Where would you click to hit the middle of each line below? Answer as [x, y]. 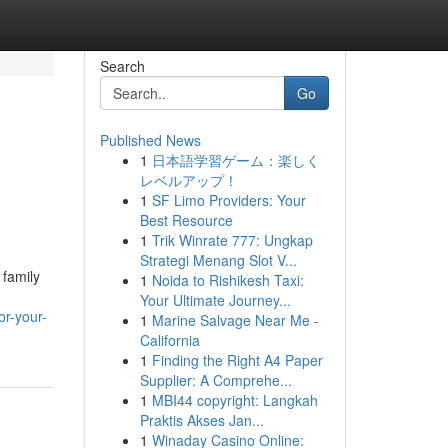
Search [122, 66]
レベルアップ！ [188, 180]
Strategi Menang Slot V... [218, 260]
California [169, 340]
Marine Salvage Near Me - [235, 320]
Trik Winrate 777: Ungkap [232, 240]
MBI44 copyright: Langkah [234, 400]
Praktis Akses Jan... [201, 420]
